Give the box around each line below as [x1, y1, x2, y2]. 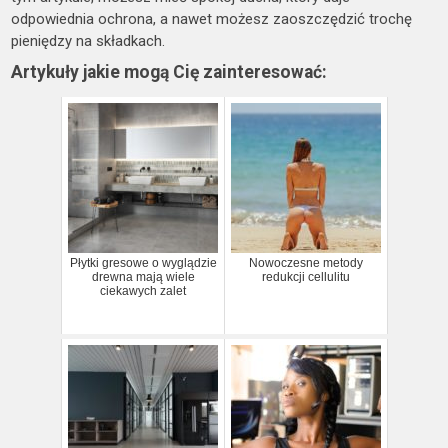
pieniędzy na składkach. [11, 31, 166, 50]
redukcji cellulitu [262, 269, 350, 284]
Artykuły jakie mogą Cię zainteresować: [11, 61, 328, 82]
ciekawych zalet [100, 283, 186, 298]
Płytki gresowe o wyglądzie [69, 255, 217, 270]
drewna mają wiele [91, 269, 195, 284]
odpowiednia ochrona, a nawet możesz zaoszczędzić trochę [11, 9, 413, 28]
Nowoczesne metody [249, 255, 363, 270]
